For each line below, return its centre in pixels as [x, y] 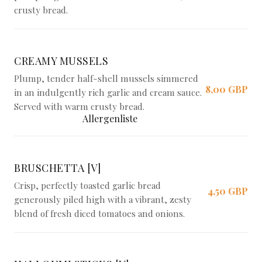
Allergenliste [110, 118]
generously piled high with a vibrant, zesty [103, 199]
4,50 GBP [228, 191]
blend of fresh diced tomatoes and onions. [99, 213]
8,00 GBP [227, 89]
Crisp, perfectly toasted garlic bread [87, 185]
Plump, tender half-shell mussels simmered [106, 78]
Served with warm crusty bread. [79, 106]
